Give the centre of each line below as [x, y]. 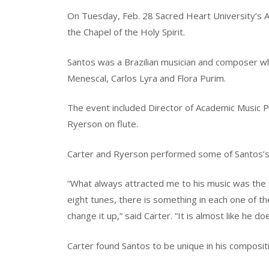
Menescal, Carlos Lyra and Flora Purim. [147, 78]
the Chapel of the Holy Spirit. [126, 32]
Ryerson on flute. [103, 124]
